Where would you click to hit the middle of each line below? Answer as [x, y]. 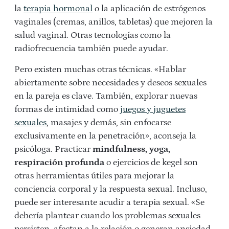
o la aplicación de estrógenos [149, 8]
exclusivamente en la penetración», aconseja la [105, 136]
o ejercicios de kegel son [151, 162]
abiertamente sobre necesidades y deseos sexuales [110, 83]
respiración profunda [59, 162]
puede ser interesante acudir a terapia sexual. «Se [109, 202]
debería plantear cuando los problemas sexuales [107, 215]
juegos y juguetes [153, 109]
